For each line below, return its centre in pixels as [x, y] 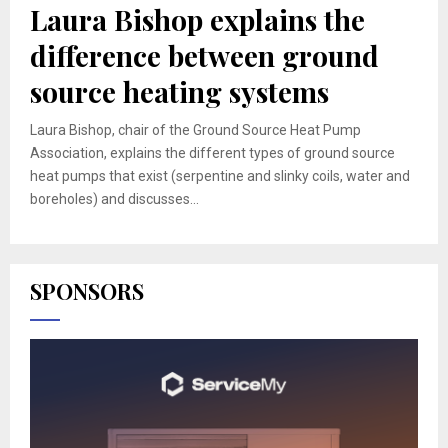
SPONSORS [87, 291]
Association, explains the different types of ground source [212, 153]
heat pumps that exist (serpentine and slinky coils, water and [220, 176]
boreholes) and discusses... [114, 199]
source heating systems [179, 92]
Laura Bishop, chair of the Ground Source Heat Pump [195, 130]
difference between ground [204, 56]
